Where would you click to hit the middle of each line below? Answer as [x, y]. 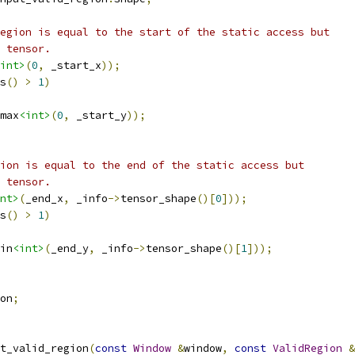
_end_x [44, 198]
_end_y [70, 248]
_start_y [98, 115]
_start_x [73, 65]
